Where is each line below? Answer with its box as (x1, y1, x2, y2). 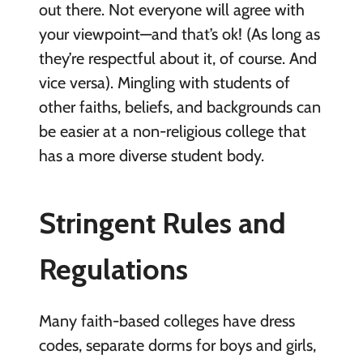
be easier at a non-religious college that (38, 121, 306, 141)
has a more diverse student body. (38, 145, 264, 165)
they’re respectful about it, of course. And (38, 48, 317, 68)
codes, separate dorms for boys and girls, (38, 335, 316, 355)
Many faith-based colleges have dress (38, 310, 295, 331)
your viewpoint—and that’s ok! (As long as (38, 23, 320, 44)
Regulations (38, 250, 188, 287)
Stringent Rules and (38, 204, 286, 241)
